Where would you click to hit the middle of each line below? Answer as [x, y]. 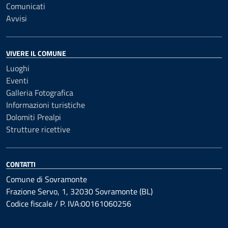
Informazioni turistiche [46, 105]
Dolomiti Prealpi [34, 117]
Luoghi [18, 68]
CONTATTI [21, 164]
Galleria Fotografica [40, 93]
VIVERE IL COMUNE [36, 53]
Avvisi [17, 18]
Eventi [17, 80]
